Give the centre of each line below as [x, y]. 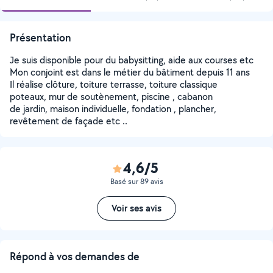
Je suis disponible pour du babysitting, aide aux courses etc [132, 60]
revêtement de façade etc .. [69, 121]
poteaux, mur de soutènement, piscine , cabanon [111, 97]
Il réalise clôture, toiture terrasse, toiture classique [114, 84]
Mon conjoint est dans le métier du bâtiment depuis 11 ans [130, 72]
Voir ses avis [136, 208]
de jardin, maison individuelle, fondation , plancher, [113, 109]
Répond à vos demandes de [75, 256]
